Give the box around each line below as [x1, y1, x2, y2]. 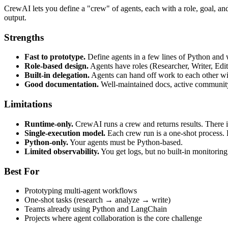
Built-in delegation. [24, 71, 90, 80]
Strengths [4, 32, 44, 43]
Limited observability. [24, 147, 99, 156]
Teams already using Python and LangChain [24, 205, 167, 214]
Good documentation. [24, 80, 99, 89]
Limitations [4, 99, 52, 110]
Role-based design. [24, 62, 89, 71]
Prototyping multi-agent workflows [24, 186, 137, 195]
